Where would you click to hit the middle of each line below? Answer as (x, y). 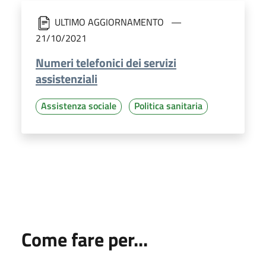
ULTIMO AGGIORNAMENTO (110, 22)
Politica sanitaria (168, 106)
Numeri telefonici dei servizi (106, 63)
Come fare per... (85, 240)
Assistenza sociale (79, 106)
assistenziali (66, 79)
